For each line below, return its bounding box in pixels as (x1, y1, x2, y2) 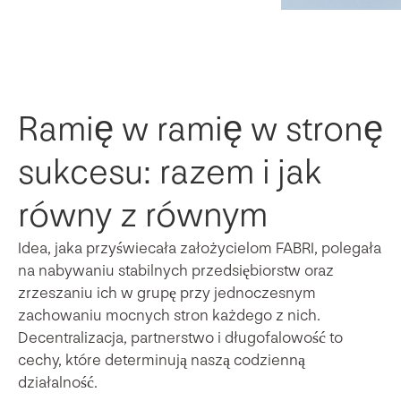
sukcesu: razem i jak (18, 150, 322, 194)
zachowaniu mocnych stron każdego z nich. (18, 305, 320, 325)
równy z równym (18, 193, 268, 237)
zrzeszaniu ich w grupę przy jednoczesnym (18, 283, 316, 303)
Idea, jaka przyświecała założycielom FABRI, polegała (18, 238, 381, 258)
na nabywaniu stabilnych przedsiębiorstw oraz (18, 260, 334, 280)
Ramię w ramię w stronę (18, 107, 383, 151)
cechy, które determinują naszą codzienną (18, 350, 305, 370)
